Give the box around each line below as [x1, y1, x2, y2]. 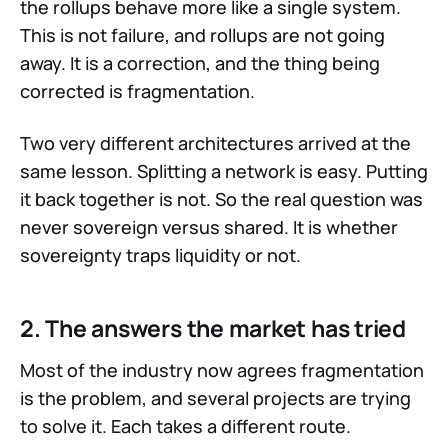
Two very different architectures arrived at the [20, 131, 411, 156]
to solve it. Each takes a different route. [20, 414, 351, 439]
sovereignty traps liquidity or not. [20, 243, 301, 268]
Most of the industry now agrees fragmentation [20, 358, 424, 383]
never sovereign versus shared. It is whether [20, 215, 398, 240]
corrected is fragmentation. [20, 79, 255, 104]
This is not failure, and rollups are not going [20, 23, 385, 48]
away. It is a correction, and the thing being [20, 51, 380, 76]
